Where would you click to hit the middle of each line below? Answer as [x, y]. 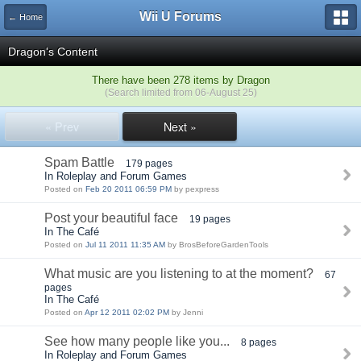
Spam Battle [79, 162]
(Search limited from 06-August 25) [180, 92]
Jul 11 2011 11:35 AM [125, 245]
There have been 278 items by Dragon [180, 80]
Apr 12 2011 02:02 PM [127, 312]
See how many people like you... [137, 341]
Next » [180, 127]
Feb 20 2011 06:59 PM [129, 189]
